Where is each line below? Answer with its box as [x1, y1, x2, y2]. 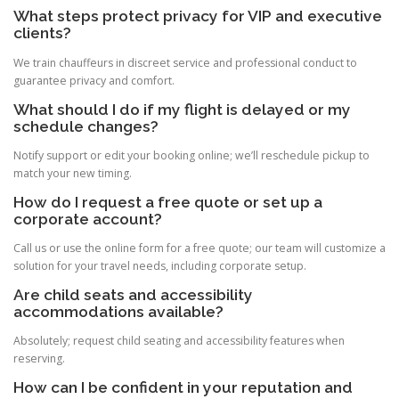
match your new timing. [13, 165, 132, 181]
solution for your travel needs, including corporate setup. [13, 258, 306, 274]
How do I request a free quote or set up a [13, 192, 322, 211]
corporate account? [13, 209, 162, 228]
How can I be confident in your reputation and [13, 379, 353, 397]
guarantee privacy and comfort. [13, 72, 175, 88]
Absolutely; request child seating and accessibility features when [13, 333, 345, 349]
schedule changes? [13, 117, 159, 135]
